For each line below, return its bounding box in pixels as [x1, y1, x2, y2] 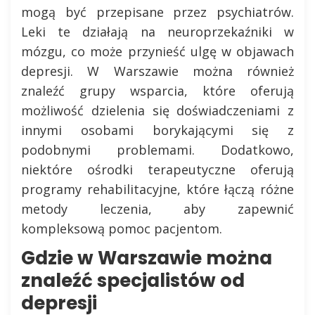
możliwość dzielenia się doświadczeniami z [21, 102, 294, 119]
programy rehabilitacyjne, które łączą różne [21, 181, 294, 198]
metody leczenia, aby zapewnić [21, 200, 294, 217]
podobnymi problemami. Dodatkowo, [21, 141, 294, 158]
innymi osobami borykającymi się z [21, 122, 294, 139]
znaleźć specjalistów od [21, 268, 245, 293]
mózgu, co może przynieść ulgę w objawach [21, 43, 294, 60]
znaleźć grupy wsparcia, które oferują [21, 82, 294, 99]
